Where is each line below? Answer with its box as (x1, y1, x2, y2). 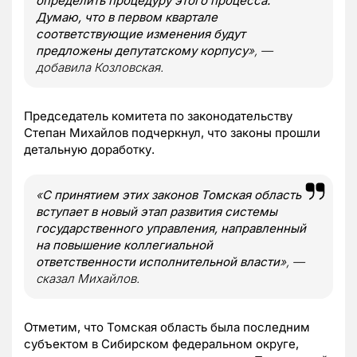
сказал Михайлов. (36, 270, 139, 286)
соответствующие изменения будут (36, 25, 245, 41)
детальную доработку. (24, 141, 155, 157)
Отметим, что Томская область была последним (24, 319, 310, 335)
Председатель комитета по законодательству (24, 108, 292, 124)
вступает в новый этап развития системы (36, 203, 277, 219)
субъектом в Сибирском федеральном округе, (24, 335, 299, 351)
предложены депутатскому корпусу (36, 42, 248, 58)
